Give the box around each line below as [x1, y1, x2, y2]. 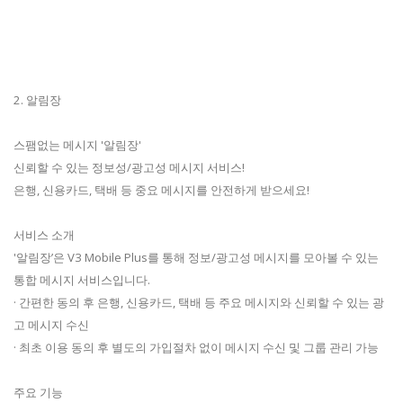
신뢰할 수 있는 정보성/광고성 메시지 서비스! [13, 159, 245, 176]
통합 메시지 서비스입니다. [13, 272, 150, 289]
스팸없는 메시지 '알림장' [13, 137, 141, 154]
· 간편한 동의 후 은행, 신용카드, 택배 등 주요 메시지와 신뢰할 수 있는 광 [13, 294, 384, 311]
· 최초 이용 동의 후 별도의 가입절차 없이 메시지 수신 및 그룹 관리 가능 [13, 339, 379, 356]
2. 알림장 [13, 92, 61, 109]
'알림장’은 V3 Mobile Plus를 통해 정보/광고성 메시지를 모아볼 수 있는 [13, 249, 379, 266]
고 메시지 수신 [13, 317, 89, 334]
